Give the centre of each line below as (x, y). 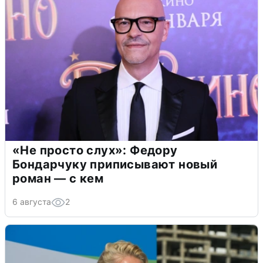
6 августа (32, 202)
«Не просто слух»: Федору (95, 151)
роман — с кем (58, 179)
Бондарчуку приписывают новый (115, 165)
